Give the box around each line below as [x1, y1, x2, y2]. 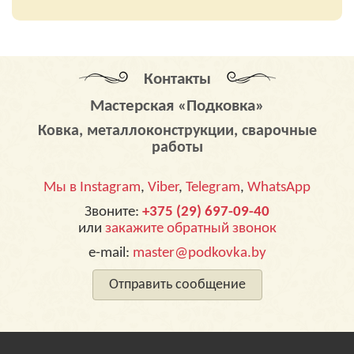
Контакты [139, 71, 215, 88]
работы [151, 140, 203, 156]
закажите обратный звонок [104, 221, 277, 236]
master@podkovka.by [132, 246, 266, 261]
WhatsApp [247, 180, 311, 195]
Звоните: [85, 205, 142, 220]
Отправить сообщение [102, 277, 252, 292]
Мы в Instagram [43, 180, 141, 195]
